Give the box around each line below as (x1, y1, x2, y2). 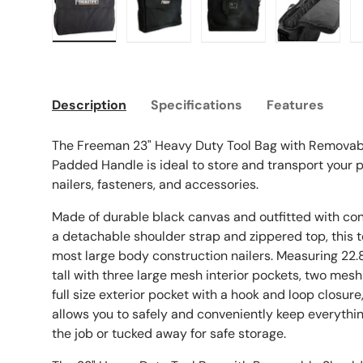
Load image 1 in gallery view (83, 41, 247, 59)
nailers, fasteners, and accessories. (52, 176, 258, 194)
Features (267, 96, 324, 114)
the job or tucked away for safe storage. (52, 325, 286, 343)
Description (52, 96, 126, 114)
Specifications (151, 96, 242, 114)
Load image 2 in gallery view (158, 41, 325, 59)
